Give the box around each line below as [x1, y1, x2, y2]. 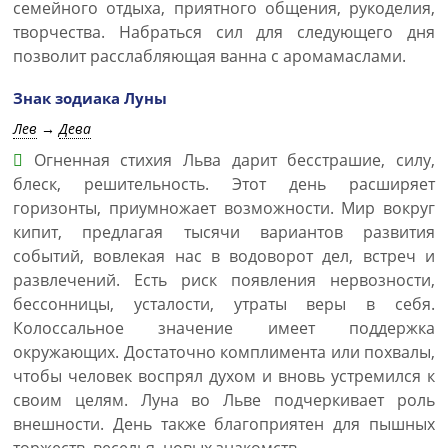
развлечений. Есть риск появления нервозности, [13, 269, 435, 291]
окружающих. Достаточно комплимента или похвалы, [13, 341, 435, 363]
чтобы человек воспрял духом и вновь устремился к [13, 365, 435, 387]
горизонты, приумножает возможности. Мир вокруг [13, 197, 435, 219]
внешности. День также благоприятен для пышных [13, 413, 435, 435]
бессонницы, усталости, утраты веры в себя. [13, 293, 435, 315]
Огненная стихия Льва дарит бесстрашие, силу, [23, 149, 435, 171]
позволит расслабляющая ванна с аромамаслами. [13, 45, 406, 67]
